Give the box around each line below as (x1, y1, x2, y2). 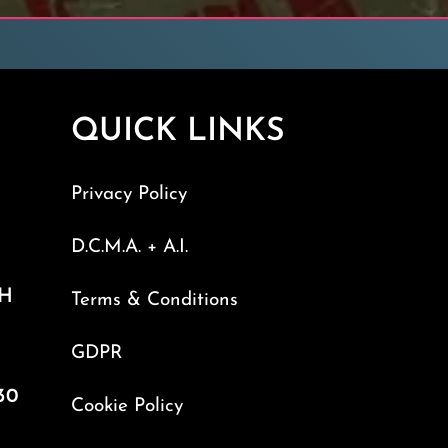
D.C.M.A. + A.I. (71, 238, 189, 258)
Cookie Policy (71, 397, 184, 417)
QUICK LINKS (71, 116, 286, 149)
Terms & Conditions (71, 291, 239, 311)
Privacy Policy (71, 185, 188, 205)
